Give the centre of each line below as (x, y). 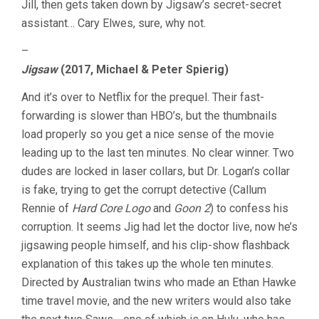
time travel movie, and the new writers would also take (156, 301)
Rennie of (47, 208)
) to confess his (249, 208)
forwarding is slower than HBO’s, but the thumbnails (149, 116)
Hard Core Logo (111, 208)
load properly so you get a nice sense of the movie (148, 134)
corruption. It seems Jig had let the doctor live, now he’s (159, 227)
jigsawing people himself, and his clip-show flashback (156, 245)
